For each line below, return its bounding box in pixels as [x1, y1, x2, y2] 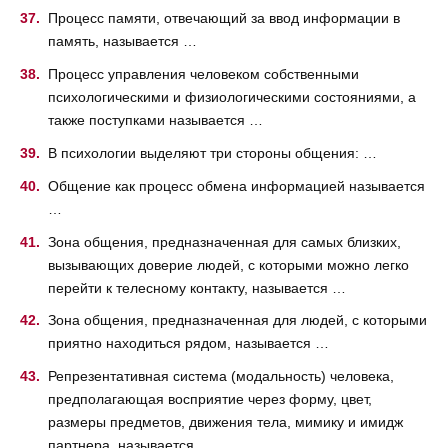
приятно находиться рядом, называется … [48, 335, 329, 352]
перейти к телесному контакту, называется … [48, 279, 346, 296]
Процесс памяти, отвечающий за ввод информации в [48, 10, 400, 27]
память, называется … [48, 33, 197, 50]
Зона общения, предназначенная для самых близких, [48, 233, 401, 250]
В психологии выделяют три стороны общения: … [48, 144, 377, 161]
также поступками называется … [48, 112, 263, 129]
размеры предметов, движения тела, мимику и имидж [48, 414, 403, 431]
